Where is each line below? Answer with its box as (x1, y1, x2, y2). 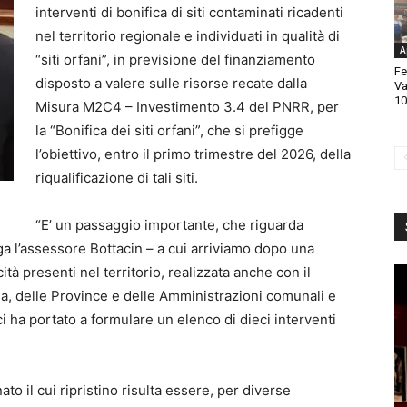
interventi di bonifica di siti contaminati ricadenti (35, 4, 343, 22)
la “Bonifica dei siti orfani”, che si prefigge (35, 122, 303, 140)
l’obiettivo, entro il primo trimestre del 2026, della (35, 145, 351, 164)
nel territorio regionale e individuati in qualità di (35, 27, 340, 45)
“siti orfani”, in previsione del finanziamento (35, 51, 315, 69)
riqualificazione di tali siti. (35, 169, 198, 187)
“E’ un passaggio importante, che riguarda (35, 216, 303, 234)
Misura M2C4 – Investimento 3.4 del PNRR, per (35, 98, 339, 116)
